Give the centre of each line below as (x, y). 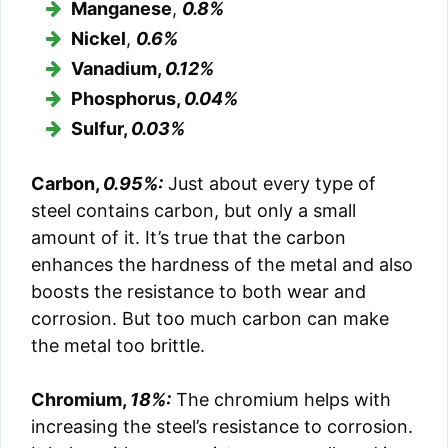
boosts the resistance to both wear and (198, 291)
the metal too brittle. (118, 345)
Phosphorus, (127, 98)
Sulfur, (101, 128)
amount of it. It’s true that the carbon (188, 237)
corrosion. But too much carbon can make (210, 318)
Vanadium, (118, 68)
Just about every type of (269, 183)
